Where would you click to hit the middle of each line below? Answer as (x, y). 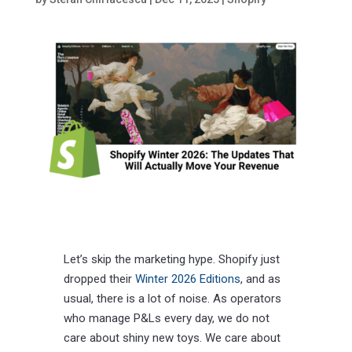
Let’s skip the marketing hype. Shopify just (171, 260)
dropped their (99, 279)
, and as (260, 279)
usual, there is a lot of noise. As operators (172, 299)
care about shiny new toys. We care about (172, 338)
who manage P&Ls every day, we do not (166, 319)
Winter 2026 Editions (187, 279)
